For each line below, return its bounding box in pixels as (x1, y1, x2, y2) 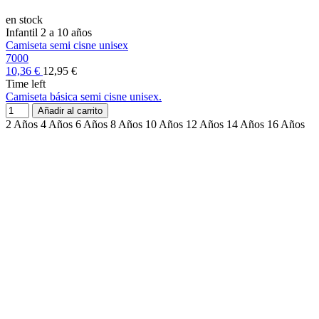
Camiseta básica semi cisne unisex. (6, 90, 162, 103)
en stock (6, 14, 43, 26)
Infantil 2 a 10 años (6, 26, 92, 39)
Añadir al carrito (38, 105, 103, 117)
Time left (6, 78, 46, 90)
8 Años (110, 118, 142, 131)
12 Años (186, 118, 224, 131)
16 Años (267, 118, 305, 131)
